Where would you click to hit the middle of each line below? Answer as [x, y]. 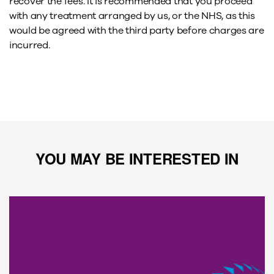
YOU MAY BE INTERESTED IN [137, 159]
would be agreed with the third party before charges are [137, 30]
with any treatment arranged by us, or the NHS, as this [132, 16]
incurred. [30, 45]
